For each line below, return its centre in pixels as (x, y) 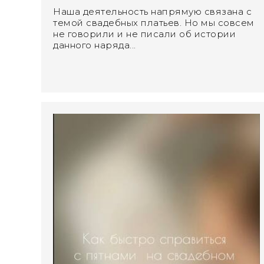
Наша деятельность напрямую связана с (152, 11)
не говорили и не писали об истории (144, 34)
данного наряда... (95, 45)
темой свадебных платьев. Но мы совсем (154, 22)
